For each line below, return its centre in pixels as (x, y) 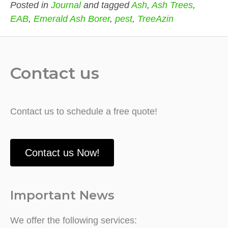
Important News (62, 195)
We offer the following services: (74, 221)
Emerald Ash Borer (72, 19)
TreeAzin (155, 19)
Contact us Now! (62, 153)
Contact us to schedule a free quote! (84, 111)
